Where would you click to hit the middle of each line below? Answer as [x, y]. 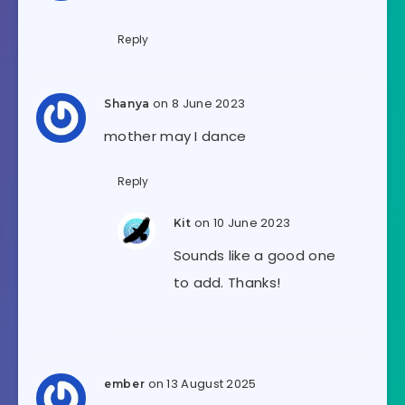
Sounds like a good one [254, 255]
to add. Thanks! [227, 282]
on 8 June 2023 [199, 103]
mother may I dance [175, 136]
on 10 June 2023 [242, 222]
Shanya [127, 103]
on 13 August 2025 [202, 383]
